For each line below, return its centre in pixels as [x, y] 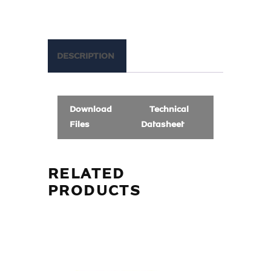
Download [91, 109]
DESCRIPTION [86, 56]
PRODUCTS [95, 191]
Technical [168, 109]
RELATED [87, 174]
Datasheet [162, 125]
